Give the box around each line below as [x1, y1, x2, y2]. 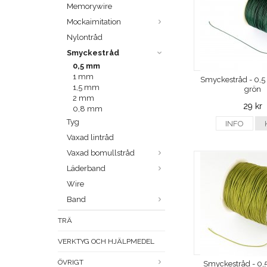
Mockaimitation [67, 17, 121, 27]
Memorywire [67, 2, 112, 11]
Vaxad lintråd [67, 133, 114, 142]
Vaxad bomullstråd [67, 148, 135, 158]
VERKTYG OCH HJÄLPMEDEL [58, 237, 154, 246]
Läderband [67, 164, 105, 173]
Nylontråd [67, 33, 103, 42]
